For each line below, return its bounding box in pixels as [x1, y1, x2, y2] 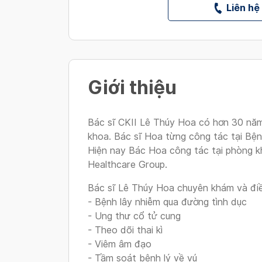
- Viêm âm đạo [88, 239, 151, 250]
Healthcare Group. [88, 159, 167, 170]
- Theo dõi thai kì [88, 225, 163, 236]
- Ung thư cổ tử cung [88, 211, 181, 222]
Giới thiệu [88, 76, 177, 99]
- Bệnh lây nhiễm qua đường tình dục [88, 196, 247, 208]
